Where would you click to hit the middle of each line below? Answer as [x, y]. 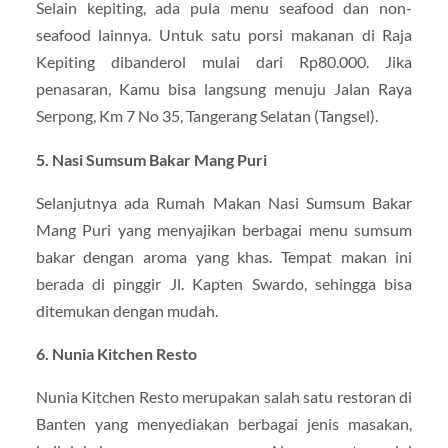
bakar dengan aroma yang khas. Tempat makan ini [224, 256]
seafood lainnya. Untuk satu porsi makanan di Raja [224, 35]
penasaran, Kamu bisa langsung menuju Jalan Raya [224, 89]
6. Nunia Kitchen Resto [116, 353]
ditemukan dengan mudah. [126, 310]
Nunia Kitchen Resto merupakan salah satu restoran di [224, 396]
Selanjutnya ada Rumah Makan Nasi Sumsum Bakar [224, 202]
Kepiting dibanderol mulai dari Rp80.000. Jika [224, 62]
